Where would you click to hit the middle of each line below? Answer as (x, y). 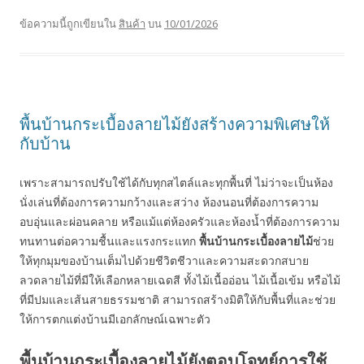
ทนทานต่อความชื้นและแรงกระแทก (109, 241)
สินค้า (132, 24)
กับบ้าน (45, 144)
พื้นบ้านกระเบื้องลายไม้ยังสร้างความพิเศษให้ (175, 124)
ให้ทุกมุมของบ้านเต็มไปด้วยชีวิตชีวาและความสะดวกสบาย (164, 261)
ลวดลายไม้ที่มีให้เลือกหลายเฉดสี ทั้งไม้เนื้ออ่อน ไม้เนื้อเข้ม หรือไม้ (180, 280)
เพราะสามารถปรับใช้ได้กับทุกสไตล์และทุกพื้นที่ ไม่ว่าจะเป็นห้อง (176, 183)
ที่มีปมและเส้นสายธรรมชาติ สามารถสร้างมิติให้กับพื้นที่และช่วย (178, 300)
